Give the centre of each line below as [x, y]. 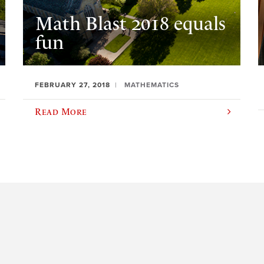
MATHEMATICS [152, 85]
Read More [61, 112]
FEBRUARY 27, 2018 [73, 85]
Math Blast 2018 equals [130, 23]
